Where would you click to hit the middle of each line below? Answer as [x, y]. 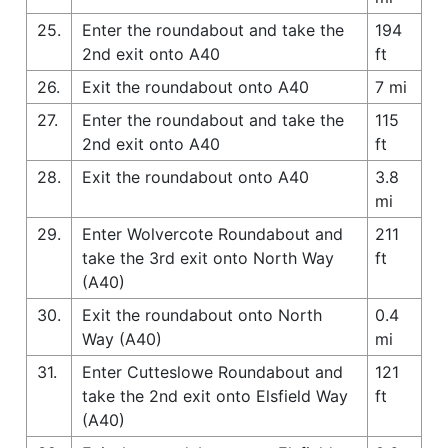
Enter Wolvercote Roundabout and [212, 233]
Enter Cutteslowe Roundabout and [212, 371]
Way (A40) [122, 338]
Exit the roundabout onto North [202, 314]
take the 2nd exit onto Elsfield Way [215, 395]
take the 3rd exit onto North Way [208, 257]
